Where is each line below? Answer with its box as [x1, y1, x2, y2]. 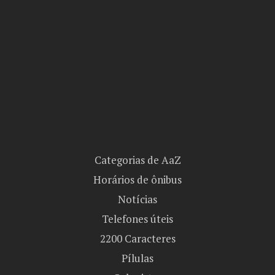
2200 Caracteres [99, 231, 176, 246]
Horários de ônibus [93, 172, 182, 187]
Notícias [118, 192, 157, 206]
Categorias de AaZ [94, 153, 181, 167]
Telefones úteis [102, 212, 173, 226]
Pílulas [122, 251, 153, 265]
